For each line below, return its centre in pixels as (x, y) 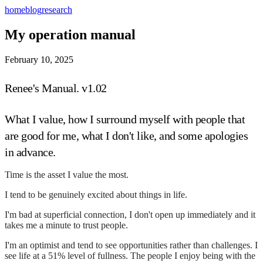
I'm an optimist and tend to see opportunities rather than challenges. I (131, 245)
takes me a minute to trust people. (66, 225)
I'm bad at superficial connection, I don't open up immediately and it (130, 214)
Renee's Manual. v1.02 (56, 88)
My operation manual (70, 34)
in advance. (30, 152)
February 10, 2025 (39, 59)
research (57, 10)
